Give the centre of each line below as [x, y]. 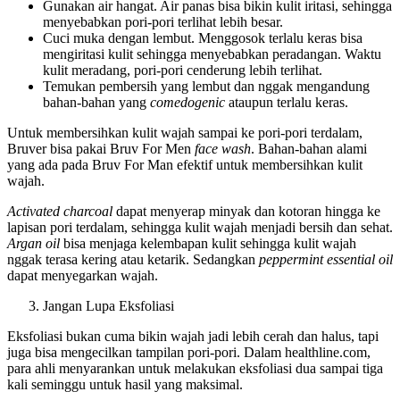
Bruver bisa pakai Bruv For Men [101, 149]
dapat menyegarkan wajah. [83, 276]
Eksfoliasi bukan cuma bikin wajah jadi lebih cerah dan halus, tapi [193, 337]
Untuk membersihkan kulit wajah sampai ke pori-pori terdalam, [185, 133]
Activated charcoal [60, 212]
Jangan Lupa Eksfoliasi [108, 306]
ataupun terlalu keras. [288, 103]
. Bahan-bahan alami [309, 149]
